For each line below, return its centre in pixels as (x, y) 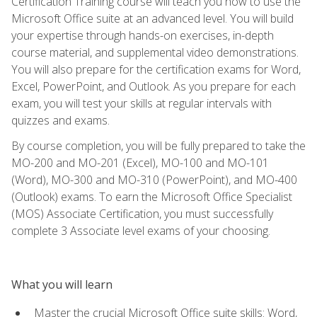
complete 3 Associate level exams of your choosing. (141, 230)
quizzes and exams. (60, 120)
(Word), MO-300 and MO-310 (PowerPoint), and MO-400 (154, 179)
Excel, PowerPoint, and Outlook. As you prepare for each (154, 86)
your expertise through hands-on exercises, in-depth (143, 35)
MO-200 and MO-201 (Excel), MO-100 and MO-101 (140, 162)
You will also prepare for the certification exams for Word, (156, 69)
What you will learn (62, 284)
